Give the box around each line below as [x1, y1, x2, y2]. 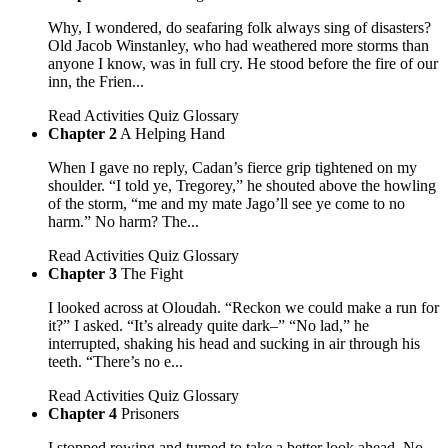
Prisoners [121, 405, 179, 423]
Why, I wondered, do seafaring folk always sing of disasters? [48, 19, 431, 37]
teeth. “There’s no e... [48, 353, 183, 371]
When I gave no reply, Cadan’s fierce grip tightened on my [48, 159, 417, 177]
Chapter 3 [48, 265, 117, 283]
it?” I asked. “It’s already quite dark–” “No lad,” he [48, 317, 369, 335]
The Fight [121, 265, 183, 283]
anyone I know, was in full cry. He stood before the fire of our [48, 55, 438, 73]
